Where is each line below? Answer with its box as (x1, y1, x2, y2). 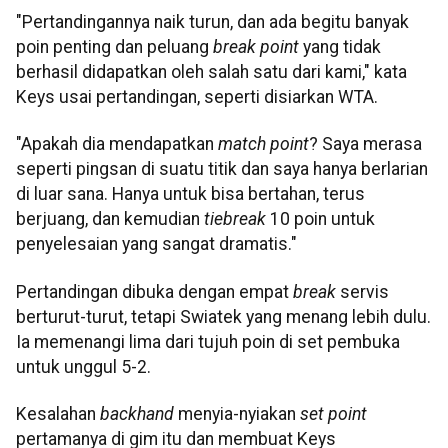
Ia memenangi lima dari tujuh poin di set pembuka (16, 331, 400, 352)
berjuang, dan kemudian (16, 209, 204, 230)
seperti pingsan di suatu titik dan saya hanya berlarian (16, 159, 428, 180)
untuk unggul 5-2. (16, 356, 151, 377)
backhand (100, 404, 178, 425)
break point (213, 37, 299, 58)
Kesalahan (16, 404, 100, 425)
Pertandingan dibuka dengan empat (16, 281, 293, 302)
